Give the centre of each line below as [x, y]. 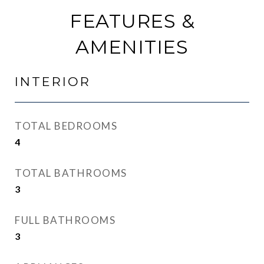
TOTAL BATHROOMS [71, 173]
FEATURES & [132, 21]
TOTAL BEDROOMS [66, 126]
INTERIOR [53, 82]
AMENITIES [132, 47]
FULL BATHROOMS [65, 220]
